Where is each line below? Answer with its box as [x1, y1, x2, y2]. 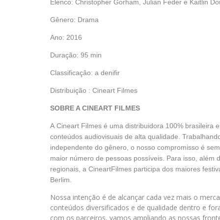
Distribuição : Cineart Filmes [50, 86, 137, 94]
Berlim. [50, 176, 72, 184]
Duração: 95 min [50, 51, 102, 59]
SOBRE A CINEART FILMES [50, 104, 142, 112]
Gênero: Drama [50, 16, 99, 24]
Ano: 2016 [50, 33, 82, 41]
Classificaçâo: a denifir [50, 69, 120, 77]
